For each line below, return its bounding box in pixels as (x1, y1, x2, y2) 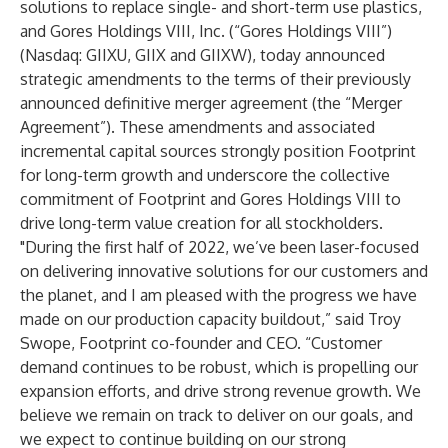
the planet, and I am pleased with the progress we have (20, 285, 417, 305)
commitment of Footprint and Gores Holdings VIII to (20, 189, 401, 209)
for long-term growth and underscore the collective (20, 165, 390, 185)
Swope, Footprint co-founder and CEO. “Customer (20, 333, 382, 353)
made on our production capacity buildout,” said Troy (20, 309, 401, 329)
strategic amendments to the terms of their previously (20, 69, 411, 89)
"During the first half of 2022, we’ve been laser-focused (20, 237, 419, 257)
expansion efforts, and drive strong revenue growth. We (20, 381, 421, 401)
